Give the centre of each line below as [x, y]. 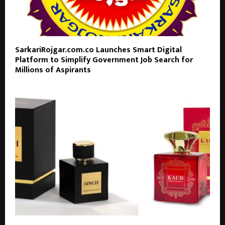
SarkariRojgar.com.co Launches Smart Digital [98, 50]
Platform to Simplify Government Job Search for [104, 60]
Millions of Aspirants [53, 70]
